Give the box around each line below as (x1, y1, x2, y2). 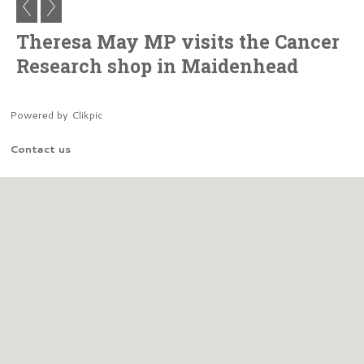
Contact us (10, 141, 71, 157)
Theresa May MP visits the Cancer (16, 29, 340, 54)
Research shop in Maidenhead (16, 54, 298, 79)
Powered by (10, 107, 71, 123)
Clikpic (71, 107, 102, 123)
